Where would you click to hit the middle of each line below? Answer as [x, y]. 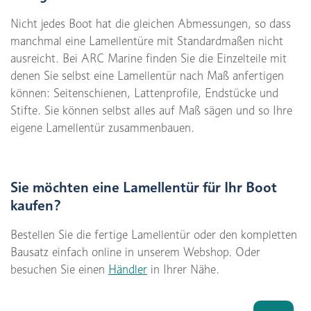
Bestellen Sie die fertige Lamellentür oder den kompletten [154, 235]
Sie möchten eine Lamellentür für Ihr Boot [144, 187]
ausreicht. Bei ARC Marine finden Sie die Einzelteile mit [149, 59]
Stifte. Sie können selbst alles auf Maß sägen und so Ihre [151, 111]
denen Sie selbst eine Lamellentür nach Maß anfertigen [147, 76]
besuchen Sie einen [59, 270]
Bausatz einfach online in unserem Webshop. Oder [135, 252]
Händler [128, 270]
